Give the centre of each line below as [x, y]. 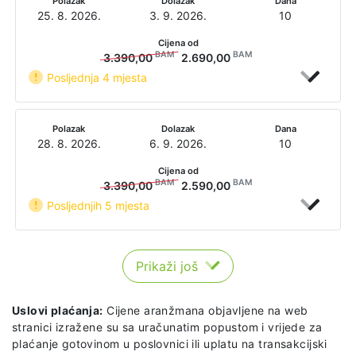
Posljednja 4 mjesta [95, 77]
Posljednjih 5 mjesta [97, 205]
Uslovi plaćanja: [58, 310]
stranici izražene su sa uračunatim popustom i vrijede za [167, 327]
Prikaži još [169, 266]
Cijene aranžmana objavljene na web [205, 310]
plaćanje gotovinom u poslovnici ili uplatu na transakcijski [170, 343]
